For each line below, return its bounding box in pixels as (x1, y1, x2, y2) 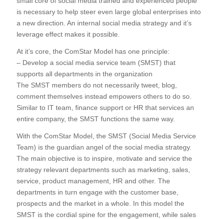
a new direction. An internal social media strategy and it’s (16, 19, 192, 27)
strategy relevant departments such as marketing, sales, (16, 165, 190, 174)
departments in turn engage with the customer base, (16, 188, 178, 196)
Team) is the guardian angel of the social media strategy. (16, 143, 192, 151)
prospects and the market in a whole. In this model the (16, 199, 184, 207)
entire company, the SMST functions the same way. (16, 114, 175, 123)
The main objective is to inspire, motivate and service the (16, 154, 192, 162)
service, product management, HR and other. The (16, 176, 170, 185)
